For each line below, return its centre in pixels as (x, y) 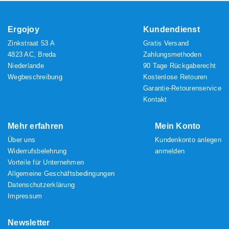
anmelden (170, 151)
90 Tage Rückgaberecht (179, 66)
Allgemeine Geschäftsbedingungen (61, 174)
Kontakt (155, 100)
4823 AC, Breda (32, 55)
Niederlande (26, 66)
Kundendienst (171, 30)
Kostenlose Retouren (175, 77)
